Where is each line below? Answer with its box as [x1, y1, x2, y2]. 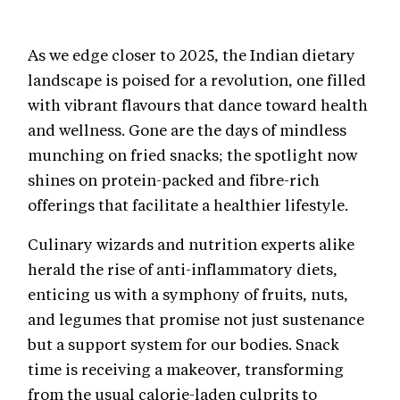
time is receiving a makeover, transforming [28, 358, 344, 379]
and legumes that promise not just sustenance [28, 308, 364, 329]
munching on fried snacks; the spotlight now [28, 144, 357, 164]
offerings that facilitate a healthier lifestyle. [28, 194, 348, 214]
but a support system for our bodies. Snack [28, 333, 339, 354]
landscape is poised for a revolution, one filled [28, 69, 366, 89]
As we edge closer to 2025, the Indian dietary [28, 44, 355, 64]
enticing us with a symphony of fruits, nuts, [28, 283, 348, 304]
